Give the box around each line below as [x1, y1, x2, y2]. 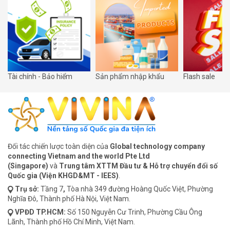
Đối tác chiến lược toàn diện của [8, 142, 110, 151]
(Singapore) [8, 162, 48, 170]
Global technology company [110, 142, 205, 151]
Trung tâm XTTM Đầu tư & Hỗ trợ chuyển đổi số [59, 162, 218, 170]
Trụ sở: [15, 185, 41, 194]
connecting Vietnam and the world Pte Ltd [8, 152, 150, 161]
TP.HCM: [36, 208, 66, 217]
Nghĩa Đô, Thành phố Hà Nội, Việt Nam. [8, 195, 130, 203]
